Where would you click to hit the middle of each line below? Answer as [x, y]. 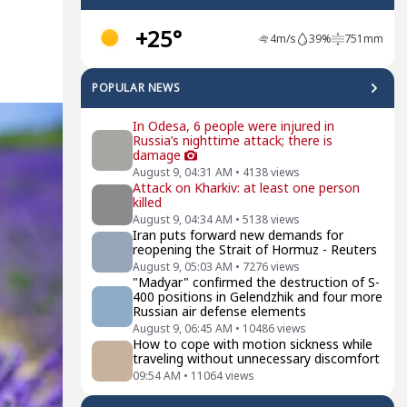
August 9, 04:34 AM [183, 219]
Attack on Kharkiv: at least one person [246, 188]
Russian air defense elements [219, 311]
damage [157, 155]
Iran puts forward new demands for [238, 235]
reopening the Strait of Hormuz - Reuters [255, 249]
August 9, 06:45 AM [183, 328]
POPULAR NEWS [136, 88]
